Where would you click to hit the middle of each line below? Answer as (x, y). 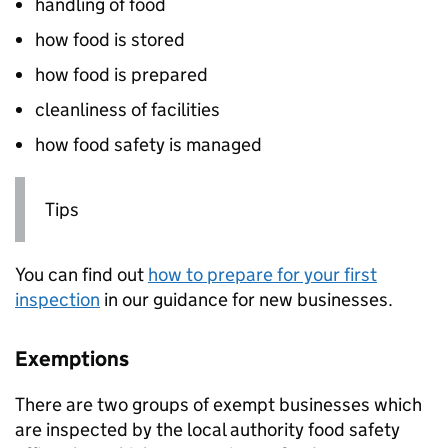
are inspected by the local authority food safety (207, 430)
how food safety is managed (148, 144)
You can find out (81, 275)
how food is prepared (121, 74)
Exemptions (72, 359)
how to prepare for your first (262, 275)
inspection (57, 300)
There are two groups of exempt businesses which (218, 405)
